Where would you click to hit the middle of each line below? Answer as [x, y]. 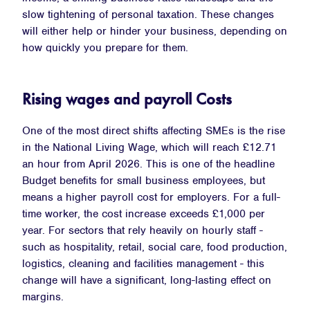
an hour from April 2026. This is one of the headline [148, 164]
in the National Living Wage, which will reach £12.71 [149, 147]
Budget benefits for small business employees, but [144, 180]
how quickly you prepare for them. [105, 47]
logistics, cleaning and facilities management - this [143, 263]
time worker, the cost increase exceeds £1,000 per [144, 213]
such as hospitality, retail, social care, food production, [155, 247]
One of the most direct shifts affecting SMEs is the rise [154, 130]
